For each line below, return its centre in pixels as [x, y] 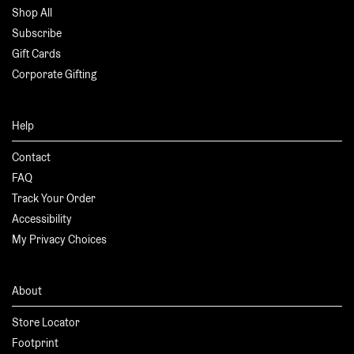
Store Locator [46, 322]
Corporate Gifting [55, 74]
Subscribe [37, 33]
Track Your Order [54, 198]
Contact [31, 157]
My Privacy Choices [59, 239]
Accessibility [42, 219]
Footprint [35, 343]
